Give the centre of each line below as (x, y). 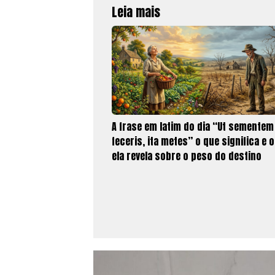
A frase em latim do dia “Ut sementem (193, 127)
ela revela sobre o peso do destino (187, 156)
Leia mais (136, 12)
